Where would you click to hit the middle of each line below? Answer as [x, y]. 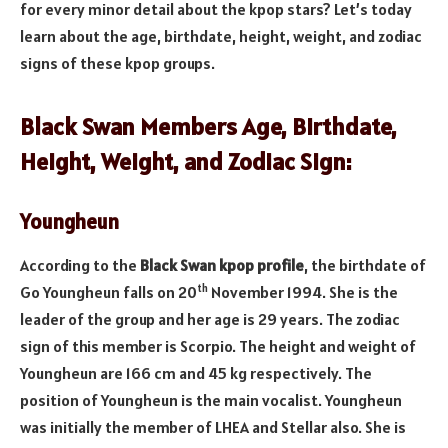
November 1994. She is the [303, 292]
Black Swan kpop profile [222, 265]
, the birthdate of [365, 265]
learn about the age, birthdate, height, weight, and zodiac [221, 35]
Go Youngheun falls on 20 [108, 292]
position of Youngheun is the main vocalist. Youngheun [211, 400]
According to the [80, 265]
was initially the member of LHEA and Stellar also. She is [213, 427]
